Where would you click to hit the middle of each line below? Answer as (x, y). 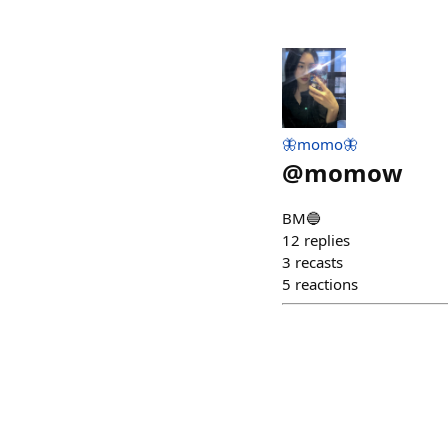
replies (327, 240)
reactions (326, 284)
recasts (319, 262)
